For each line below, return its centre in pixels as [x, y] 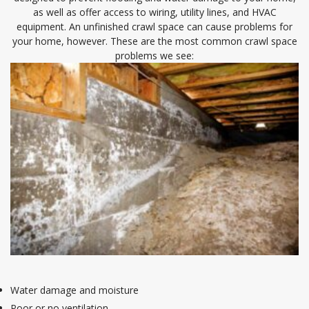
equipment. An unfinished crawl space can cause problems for [154, 27]
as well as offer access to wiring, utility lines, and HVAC [154, 12]
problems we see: [154, 56]
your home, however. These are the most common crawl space [154, 41]
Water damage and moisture [74, 290]
